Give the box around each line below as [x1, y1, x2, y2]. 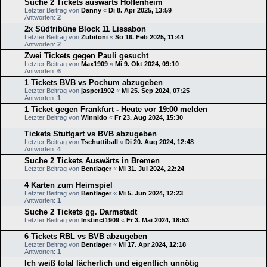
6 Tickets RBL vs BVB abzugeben [24, 231, 147, 241]
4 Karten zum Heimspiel [24, 180, 113, 190]
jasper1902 [81, 86, 114, 94]
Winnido [81, 113, 107, 121]
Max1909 [81, 60, 108, 67]
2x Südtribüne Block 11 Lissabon [24, 24, 146, 33]
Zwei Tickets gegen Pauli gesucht [24, 51, 148, 60]
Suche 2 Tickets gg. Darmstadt [24, 207, 137, 216]
